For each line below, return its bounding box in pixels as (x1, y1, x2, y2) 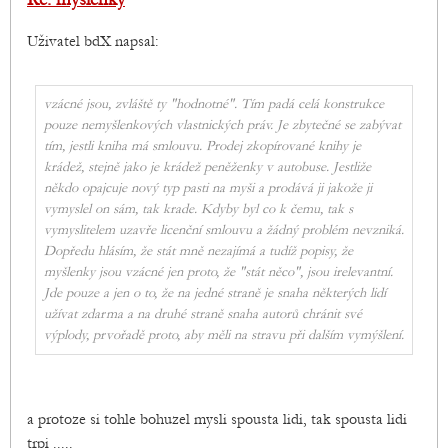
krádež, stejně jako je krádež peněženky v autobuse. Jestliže (44, 159, 371, 176)
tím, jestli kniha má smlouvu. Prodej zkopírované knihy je (44, 138, 361, 155)
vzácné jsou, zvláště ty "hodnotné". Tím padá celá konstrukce (44, 96, 384, 113)
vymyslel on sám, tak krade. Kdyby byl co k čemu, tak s (44, 201, 353, 218)
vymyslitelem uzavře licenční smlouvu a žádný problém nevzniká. (44, 222, 404, 239)
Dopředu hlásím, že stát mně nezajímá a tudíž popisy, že (44, 243, 353, 260)
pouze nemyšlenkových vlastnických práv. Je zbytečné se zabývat (44, 117, 401, 134)
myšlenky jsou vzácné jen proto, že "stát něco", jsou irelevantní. (44, 264, 393, 281)
